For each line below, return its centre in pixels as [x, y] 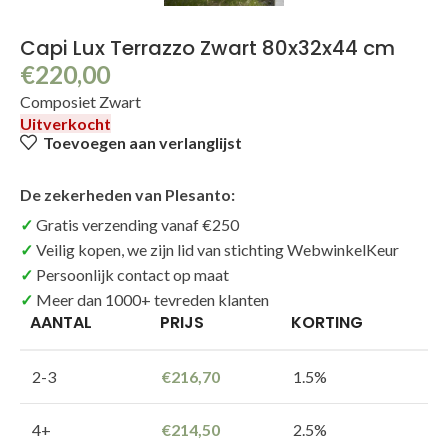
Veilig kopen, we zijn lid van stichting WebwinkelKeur [217, 249]
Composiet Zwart [80, 101]
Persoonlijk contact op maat [132, 274]
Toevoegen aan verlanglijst [142, 142]
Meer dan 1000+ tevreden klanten [152, 299]
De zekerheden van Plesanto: [127, 194]
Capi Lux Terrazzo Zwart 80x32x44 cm [207, 48]
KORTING [327, 322]
